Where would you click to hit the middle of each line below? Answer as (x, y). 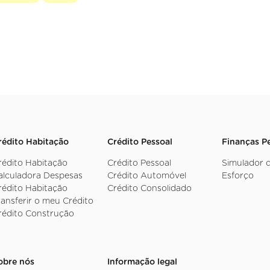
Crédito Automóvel (146, 176)
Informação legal (142, 262)
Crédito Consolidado (149, 189)
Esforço (238, 176)
